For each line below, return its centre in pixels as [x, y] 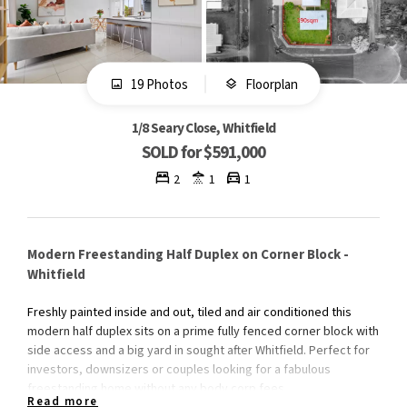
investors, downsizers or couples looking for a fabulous [179, 369]
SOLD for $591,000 [203, 154]
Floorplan [271, 84]
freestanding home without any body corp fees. [157, 388]
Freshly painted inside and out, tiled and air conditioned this [189, 312]
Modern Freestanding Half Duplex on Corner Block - [188, 254]
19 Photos [158, 84]
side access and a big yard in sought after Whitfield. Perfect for [199, 350]
